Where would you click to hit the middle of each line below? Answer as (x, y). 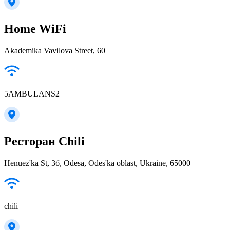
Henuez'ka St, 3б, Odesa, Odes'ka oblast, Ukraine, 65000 (97, 163)
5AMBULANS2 (32, 93)
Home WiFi (35, 28)
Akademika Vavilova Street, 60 (55, 50)
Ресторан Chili (44, 141)
